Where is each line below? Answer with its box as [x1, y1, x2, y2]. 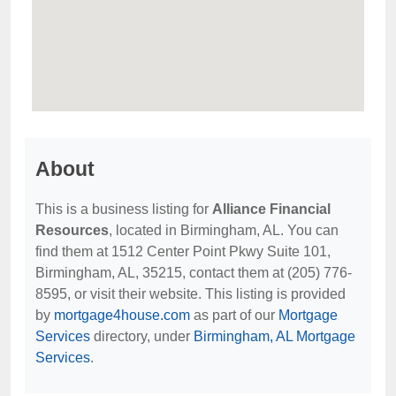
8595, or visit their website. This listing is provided [35, 286, 346, 301]
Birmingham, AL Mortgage [194, 329, 355, 344]
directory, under [90, 329, 194, 344]
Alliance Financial [212, 202, 331, 217]
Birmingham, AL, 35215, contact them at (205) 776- [35, 265, 352, 280]
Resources [35, 223, 109, 238]
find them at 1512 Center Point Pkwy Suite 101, [35, 244, 331, 259]
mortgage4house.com [54, 308, 190, 323]
